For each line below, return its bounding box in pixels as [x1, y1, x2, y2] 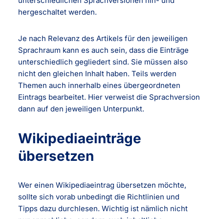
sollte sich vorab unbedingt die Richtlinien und [18, 192, 180, 201]
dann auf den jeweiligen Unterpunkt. [18, 104, 145, 113]
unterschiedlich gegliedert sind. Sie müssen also [18, 57, 188, 66]
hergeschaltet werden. [18, 7, 97, 17]
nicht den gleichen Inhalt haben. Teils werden [18, 68, 177, 78]
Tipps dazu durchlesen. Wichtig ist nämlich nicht [18, 203, 188, 213]
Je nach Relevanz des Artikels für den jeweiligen [18, 33, 188, 43]
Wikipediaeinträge [18, 130, 142, 147]
